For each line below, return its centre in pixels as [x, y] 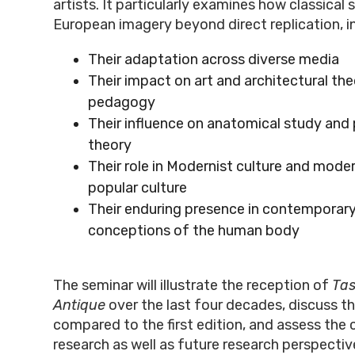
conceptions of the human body [193, 231]
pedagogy [121, 103]
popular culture [137, 188]
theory [109, 145]
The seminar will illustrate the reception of [192, 286]
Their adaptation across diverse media [213, 60]
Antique [79, 305]
